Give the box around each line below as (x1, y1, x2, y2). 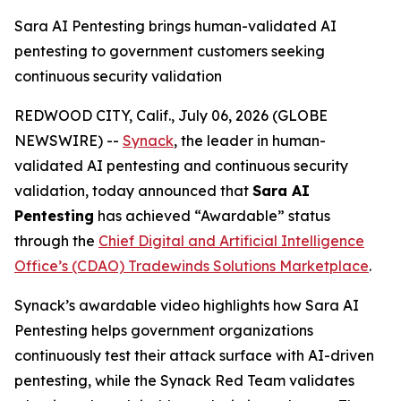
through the (14, 232, 98, 250)
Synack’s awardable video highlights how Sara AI (14, 296, 359, 314)
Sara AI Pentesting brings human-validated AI (14, 17, 337, 35)
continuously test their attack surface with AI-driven (14, 346, 374, 364)
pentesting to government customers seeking (14, 42, 325, 60)
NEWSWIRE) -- (14, 132, 123, 149)
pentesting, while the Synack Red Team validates (14, 371, 354, 389)
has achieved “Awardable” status (94, 207, 330, 225)
